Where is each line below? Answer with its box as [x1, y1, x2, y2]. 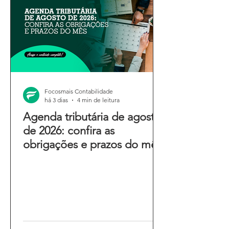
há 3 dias [44, 96, 68, 104]
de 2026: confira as [23, 124, 114, 138]
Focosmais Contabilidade [44, 87, 113, 95]
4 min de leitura [77, 96, 120, 104]
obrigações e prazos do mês [23, 138, 162, 151]
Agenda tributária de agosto [23, 110, 161, 124]
